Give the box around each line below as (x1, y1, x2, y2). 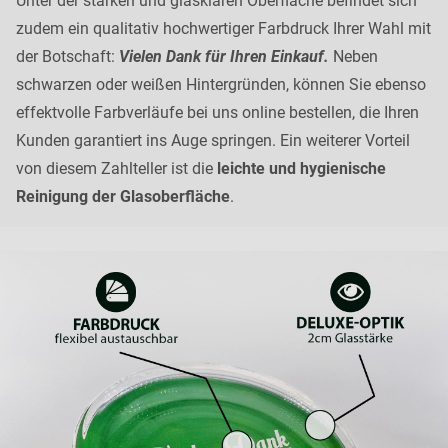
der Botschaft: (16, 47, 119, 67)
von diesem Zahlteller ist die (16, 159, 217, 179)
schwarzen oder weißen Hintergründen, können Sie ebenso (16, 75, 426, 95)
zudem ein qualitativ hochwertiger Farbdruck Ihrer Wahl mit (16, 19, 431, 39)
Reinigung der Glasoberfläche (16, 187, 230, 207)
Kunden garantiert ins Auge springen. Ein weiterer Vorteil (16, 131, 410, 151)
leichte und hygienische (217, 159, 386, 179)
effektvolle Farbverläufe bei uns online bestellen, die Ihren (16, 103, 419, 123)
